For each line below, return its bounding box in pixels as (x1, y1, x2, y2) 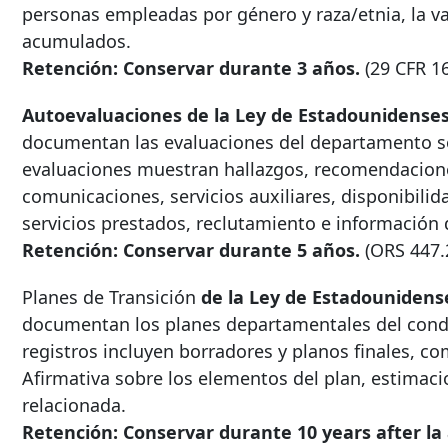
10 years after (297, 420, 421, 445)
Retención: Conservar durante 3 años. (22, 56, 360, 81)
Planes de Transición (22, 285, 201, 310)
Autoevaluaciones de (22, 103, 209, 128)
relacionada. (22, 393, 126, 418)
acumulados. (22, 29, 131, 54)
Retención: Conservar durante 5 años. (22, 238, 360, 263)
